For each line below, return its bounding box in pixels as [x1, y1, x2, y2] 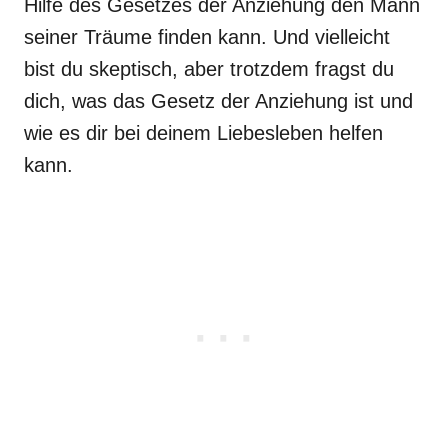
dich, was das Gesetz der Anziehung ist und [24, 90, 413, 112]
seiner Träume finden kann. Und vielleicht [24, 26, 390, 48]
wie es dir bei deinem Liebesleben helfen [24, 122, 383, 144]
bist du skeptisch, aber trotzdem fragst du [24, 58, 394, 80]
